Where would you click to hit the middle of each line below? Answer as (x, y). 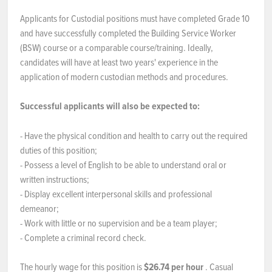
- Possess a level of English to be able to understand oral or (123, 165)
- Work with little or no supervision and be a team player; (119, 223)
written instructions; (55, 179)
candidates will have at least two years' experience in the (119, 62)
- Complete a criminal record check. (83, 237)
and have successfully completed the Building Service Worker (128, 33)
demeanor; (39, 208)
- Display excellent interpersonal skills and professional (116, 194)
